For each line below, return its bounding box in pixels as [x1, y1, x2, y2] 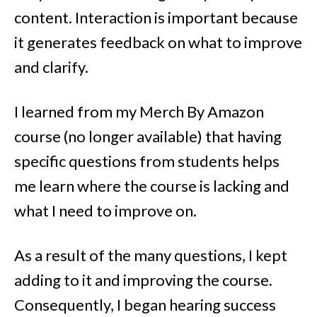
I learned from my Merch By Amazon [14, 101, 264, 121]
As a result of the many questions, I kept [14, 245, 287, 265]
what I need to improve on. [14, 200, 197, 220]
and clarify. [14, 57, 88, 76]
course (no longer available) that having [14, 126, 282, 146]
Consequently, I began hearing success [14, 294, 276, 314]
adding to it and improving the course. [14, 270, 272, 289]
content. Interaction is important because [14, 7, 298, 27]
